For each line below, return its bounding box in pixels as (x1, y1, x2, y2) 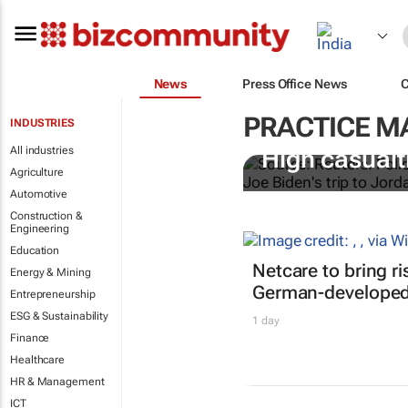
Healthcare (10, 353, 65, 366)
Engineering (10, 222, 69, 235)
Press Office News (242, 76, 347, 91)
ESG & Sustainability (10, 310, 108, 322)
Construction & (10, 209, 83, 222)
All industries (10, 144, 74, 157)
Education (10, 244, 60, 257)
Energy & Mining (10, 266, 91, 279)
